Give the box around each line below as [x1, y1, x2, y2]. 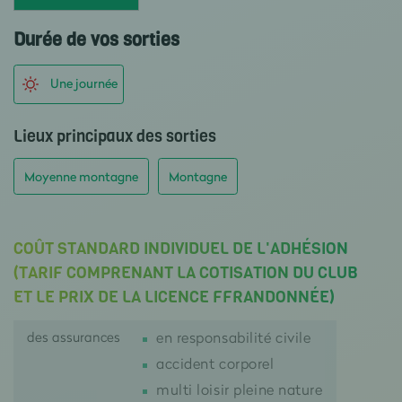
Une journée [50, 74, 118, 92]
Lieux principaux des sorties [13, 126, 216, 147]
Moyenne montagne [24, 168, 138, 185]
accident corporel [156, 354, 275, 372]
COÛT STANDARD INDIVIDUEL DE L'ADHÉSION [13, 238, 348, 259]
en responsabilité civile [156, 328, 311, 346]
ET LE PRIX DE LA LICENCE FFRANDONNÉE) [13, 286, 335, 308]
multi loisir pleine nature [156, 380, 323, 398]
